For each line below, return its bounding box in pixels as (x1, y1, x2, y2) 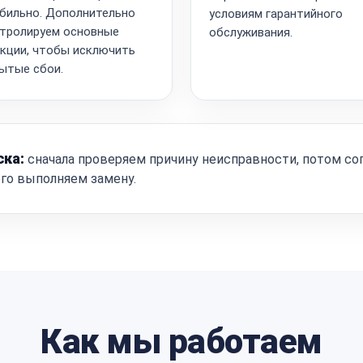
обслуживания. (209, 24, 293, 40)
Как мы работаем (41, 321, 322, 361)
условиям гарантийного (209, 6, 343, 21)
